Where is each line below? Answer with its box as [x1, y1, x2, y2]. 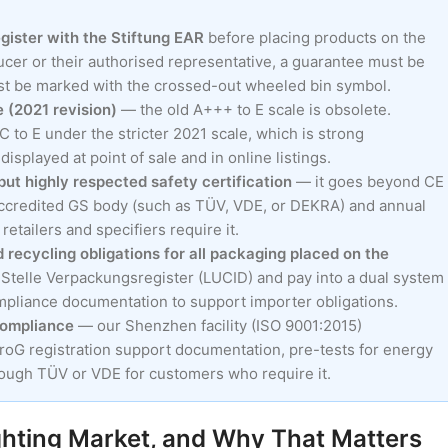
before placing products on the [204, 28, 426, 48]
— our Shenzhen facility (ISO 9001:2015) [74, 316, 362, 336]
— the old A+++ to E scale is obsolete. [117, 100, 391, 120]
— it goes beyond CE [292, 172, 444, 192]
